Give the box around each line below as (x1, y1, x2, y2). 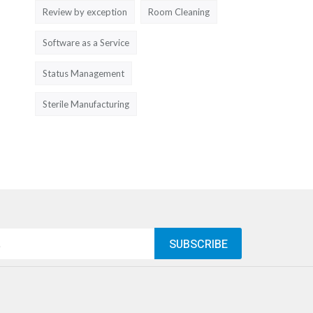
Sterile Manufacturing (43, 98, 129, 110)
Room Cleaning (148, 6, 210, 17)
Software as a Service (43, 36, 129, 48)
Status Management (43, 67, 124, 79)
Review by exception (43, 6, 127, 17)
